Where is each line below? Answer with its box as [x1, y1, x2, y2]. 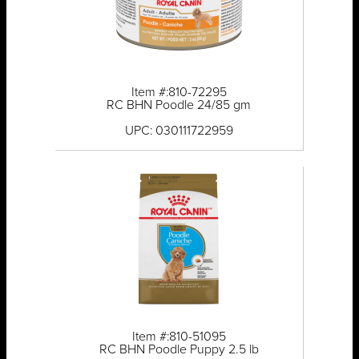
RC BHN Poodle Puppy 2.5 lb [99, 343, 259, 357]
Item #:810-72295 [131, 86, 227, 99]
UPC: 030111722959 [124, 124, 233, 138]
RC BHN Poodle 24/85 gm [107, 99, 252, 112]
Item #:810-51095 [131, 330, 226, 344]
